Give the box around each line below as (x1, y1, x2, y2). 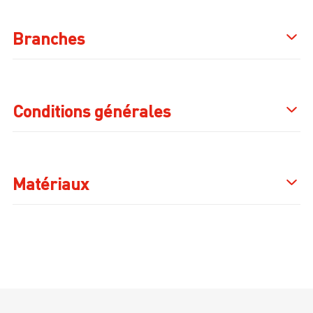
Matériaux (13, 173, 89, 194)
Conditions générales (13, 101, 170, 121)
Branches (13, 28, 85, 48)
